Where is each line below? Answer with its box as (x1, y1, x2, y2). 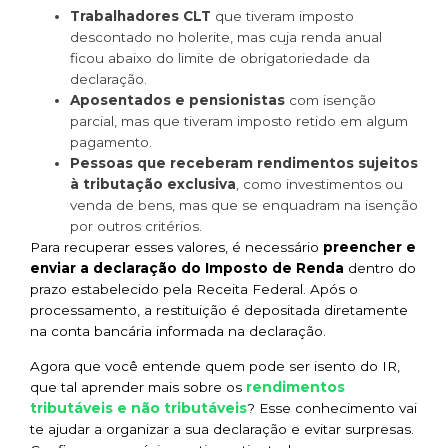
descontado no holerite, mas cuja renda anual (70, 28, 382, 45)
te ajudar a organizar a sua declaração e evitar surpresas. (30, 421, 414, 438)
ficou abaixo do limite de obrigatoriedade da (70, 49, 370, 66)
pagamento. (70, 133, 152, 150)
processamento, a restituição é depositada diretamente (30, 301, 408, 318)
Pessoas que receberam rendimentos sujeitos (70, 154, 418, 171)
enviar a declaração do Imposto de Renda (30, 259, 344, 276)
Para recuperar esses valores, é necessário (30, 238, 323, 255)
